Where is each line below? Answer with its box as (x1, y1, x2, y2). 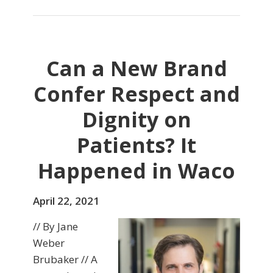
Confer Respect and (33, 80, 240, 108)
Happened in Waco (38, 157, 235, 185)
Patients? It (77, 131, 196, 160)
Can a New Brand (46, 54, 227, 83)
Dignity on (82, 105, 191, 134)
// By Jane (33, 219, 78, 234)
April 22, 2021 (33, 194, 99, 208)
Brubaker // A (33, 252, 97, 267)
